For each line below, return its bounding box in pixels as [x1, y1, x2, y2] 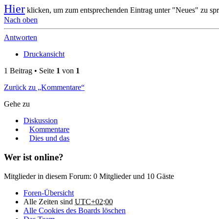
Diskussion [23, 116, 58, 125]
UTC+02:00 [75, 197, 113, 206]
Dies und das [29, 134, 69, 143]
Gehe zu [4, 100, 30, 109]
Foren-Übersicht [23, 188, 74, 197]
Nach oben [4, 16, 38, 24]
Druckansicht [23, 50, 65, 59]
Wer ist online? [4, 152, 64, 163]
